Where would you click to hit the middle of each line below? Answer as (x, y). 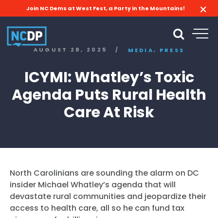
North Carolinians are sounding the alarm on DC (104, 173)
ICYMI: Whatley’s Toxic (109, 77)
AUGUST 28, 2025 (70, 50)
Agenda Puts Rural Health (109, 95)
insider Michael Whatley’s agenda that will (93, 184)
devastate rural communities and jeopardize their (108, 196)
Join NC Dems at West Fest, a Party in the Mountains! (105, 8)
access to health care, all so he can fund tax (97, 208)
